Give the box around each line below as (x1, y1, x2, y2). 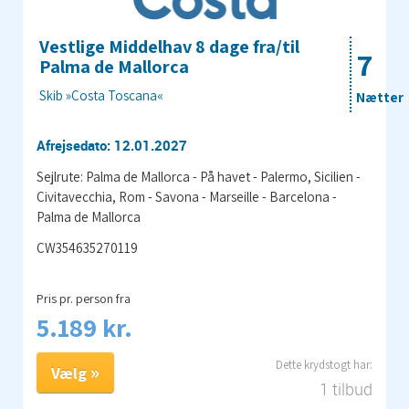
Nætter (356, 88, 404, 106)
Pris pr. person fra (37, 289, 131, 307)
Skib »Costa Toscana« (39, 86, 163, 104)
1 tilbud (320, 377, 372, 400)
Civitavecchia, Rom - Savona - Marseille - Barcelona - (37, 187, 337, 205)
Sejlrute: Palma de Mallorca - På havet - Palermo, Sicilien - (37, 167, 361, 185)
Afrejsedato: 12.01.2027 (37, 135, 187, 154)
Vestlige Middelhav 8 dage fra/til (39, 34, 299, 58)
